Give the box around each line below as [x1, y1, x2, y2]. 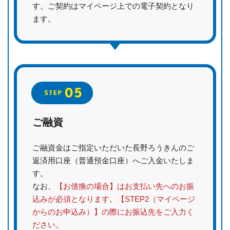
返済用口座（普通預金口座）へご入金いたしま [32, 156, 194, 165]
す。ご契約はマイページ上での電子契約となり [32, 2, 194, 11]
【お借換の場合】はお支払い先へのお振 [55, 182, 194, 191]
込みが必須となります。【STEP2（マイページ [32, 195, 195, 204]
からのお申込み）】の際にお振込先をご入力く [32, 207, 194, 217]
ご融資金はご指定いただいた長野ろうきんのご [32, 143, 194, 152]
